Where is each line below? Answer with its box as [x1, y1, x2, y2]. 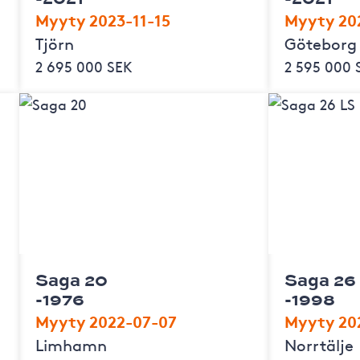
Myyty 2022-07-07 [35, 309, 177, 332]
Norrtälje [284, 333, 354, 355]
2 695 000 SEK [35, 55, 133, 76]
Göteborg [284, 31, 357, 54]
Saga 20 [35, 266, 108, 292]
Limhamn [35, 333, 107, 355]
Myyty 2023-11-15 [35, 7, 170, 31]
